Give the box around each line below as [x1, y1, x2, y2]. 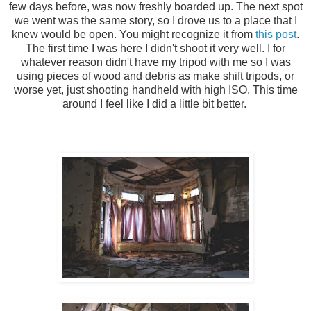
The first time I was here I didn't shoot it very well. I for [26, 42, 285, 54]
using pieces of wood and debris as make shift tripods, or [17, 69, 294, 82]
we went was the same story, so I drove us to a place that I [14, 14, 297, 26]
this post [255, 28, 296, 40]
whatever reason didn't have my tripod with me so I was [20, 56, 291, 68]
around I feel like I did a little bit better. [62, 97, 249, 110]
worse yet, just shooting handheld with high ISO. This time [13, 83, 298, 96]
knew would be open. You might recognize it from [12, 28, 255, 40]
